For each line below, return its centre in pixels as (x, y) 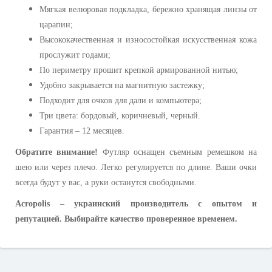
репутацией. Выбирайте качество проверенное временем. (126, 219)
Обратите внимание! (59, 152)
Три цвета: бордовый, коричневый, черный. (120, 116)
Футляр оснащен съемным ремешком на (180, 152)
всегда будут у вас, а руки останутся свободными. (106, 183)
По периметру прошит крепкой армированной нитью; (139, 70)
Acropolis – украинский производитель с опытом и (136, 204)
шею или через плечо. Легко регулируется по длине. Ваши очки (136, 168)
